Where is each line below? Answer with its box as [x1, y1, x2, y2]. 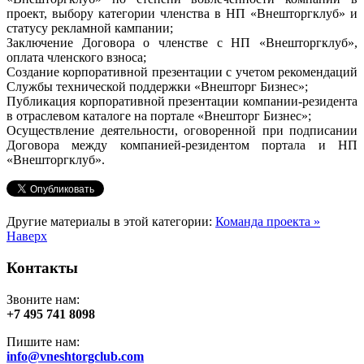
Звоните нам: [6, 292, 80, 306]
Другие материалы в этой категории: [6, 214, 212, 229]
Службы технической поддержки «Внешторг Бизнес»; [6, 80, 308, 94]
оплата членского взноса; [6, 50, 146, 65]
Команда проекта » [215, 214, 320, 229]
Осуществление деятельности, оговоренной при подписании [6, 123, 357, 138]
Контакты [6, 258, 78, 276]
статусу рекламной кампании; [6, 21, 173, 36]
